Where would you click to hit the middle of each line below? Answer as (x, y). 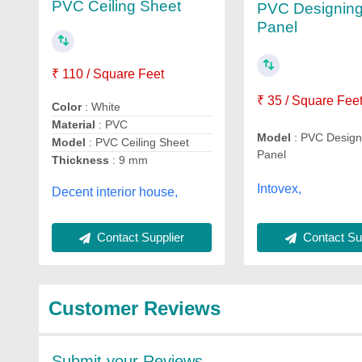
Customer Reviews (135, 308)
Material (75, 124)
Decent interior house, (115, 192)
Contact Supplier (139, 237)
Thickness (82, 160)
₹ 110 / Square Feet (108, 74)
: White (103, 107)
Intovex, (280, 188)
